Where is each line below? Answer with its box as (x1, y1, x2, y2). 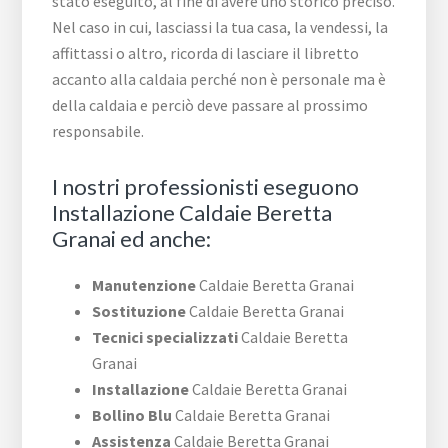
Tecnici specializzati (92, 327, 239, 348)
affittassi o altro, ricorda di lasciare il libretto (52, 43, 360, 64)
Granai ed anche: (52, 225, 212, 253)
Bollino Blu (92, 405, 173, 426)
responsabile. (52, 121, 145, 142)
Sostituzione (92, 301, 187, 322)
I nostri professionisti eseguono (52, 173, 360, 201)
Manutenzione (92, 275, 197, 296)
